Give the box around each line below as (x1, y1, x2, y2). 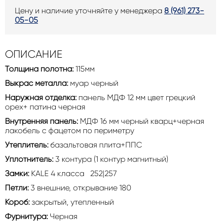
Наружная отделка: (5, 93, 76, 102)
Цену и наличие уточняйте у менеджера (15, 6, 164, 15)
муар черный (68, 78, 166, 88)
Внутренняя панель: (5, 116, 78, 126)
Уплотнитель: (5, 154, 55, 164)
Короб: (5, 197, 32, 207)
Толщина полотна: (5, 64, 74, 74)
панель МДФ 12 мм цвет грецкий (76, 93, 195, 102)
